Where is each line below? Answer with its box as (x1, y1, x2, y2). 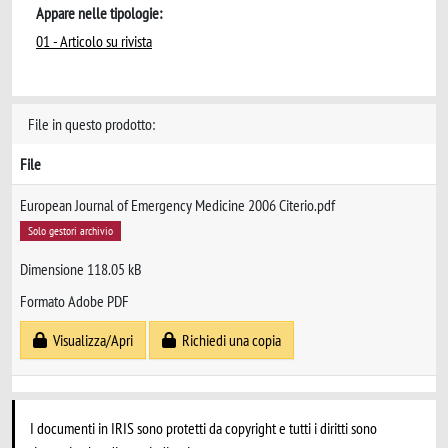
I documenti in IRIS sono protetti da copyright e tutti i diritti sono (30, 418, 377, 438)
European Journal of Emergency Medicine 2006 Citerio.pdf (20, 195, 335, 215)
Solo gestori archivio (27, 223, 113, 238)
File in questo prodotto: (28, 114, 155, 134)
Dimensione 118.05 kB (20, 259, 142, 280)
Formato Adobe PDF (20, 291, 129, 312)
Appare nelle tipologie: (36, 3, 162, 23)
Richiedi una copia (176, 330, 281, 351)
